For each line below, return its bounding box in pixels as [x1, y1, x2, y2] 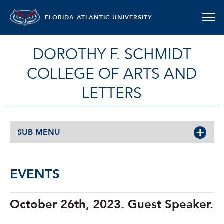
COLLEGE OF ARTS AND [27, 64, 197, 84]
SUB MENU [17, 127, 60, 138]
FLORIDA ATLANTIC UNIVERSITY [45, 13, 152, 21]
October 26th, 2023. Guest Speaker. [10, 196, 213, 213]
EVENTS [10, 165, 60, 183]
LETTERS [82, 83, 142, 104]
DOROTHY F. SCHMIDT [32, 44, 191, 65]
